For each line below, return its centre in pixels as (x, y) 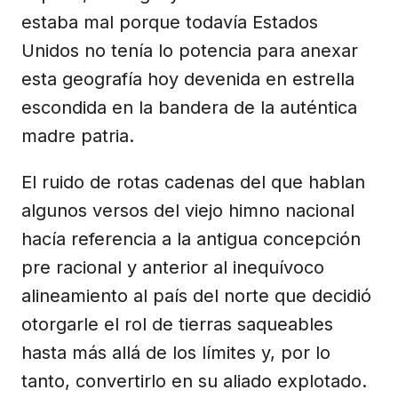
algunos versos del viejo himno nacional (188, 210)
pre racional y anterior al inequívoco (173, 267)
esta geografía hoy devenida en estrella (188, 79)
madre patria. (78, 135)
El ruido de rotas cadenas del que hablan (193, 182)
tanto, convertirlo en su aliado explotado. (194, 381)
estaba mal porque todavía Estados (170, 22)
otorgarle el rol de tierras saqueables (177, 324)
